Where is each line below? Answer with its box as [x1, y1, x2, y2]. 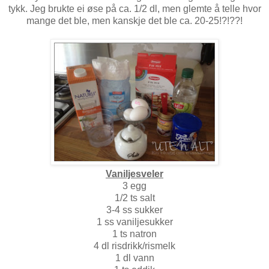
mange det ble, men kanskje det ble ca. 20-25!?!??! [26, 15, 243, 26]
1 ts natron [112, 228, 157, 239]
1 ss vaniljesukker [96, 216, 173, 227]
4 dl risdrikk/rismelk [94, 240, 175, 251]
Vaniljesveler [106, 168, 163, 179]
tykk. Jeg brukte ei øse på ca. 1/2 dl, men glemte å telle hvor [8, 3, 261, 14]
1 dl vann [115, 252, 154, 263]
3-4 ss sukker [106, 204, 163, 215]
